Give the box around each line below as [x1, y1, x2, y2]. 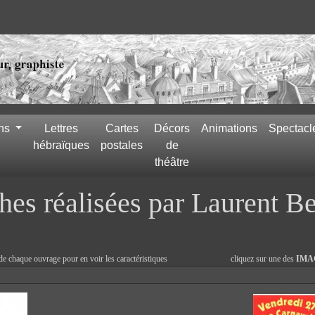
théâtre [155, 155, 190, 168]
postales [101, 139, 143, 151]
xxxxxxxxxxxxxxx [167, 253, 231, 264]
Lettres [44, 122, 79, 134]
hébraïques [33, 139, 90, 151]
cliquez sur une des [231, 253, 296, 264]
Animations [201, 122, 258, 134]
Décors [154, 122, 191, 134]
